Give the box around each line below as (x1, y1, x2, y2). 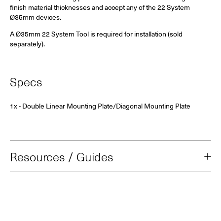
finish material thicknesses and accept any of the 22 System (10, 1, 190, 12)
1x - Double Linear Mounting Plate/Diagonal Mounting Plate (10, 100, 190, 111)
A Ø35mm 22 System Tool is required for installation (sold (10, 28, 183, 39)
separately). (10, 38, 45, 49)
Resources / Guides (10, 147, 113, 165)
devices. (35, 11, 61, 22)
